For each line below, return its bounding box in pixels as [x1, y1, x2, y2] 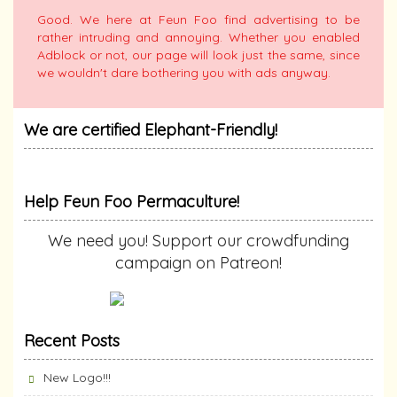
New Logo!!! [43, 370, 111, 386]
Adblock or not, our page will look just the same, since [37, 47, 360, 64]
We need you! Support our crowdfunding [48, 230, 349, 252]
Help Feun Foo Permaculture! [24, 191, 239, 213]
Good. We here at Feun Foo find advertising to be [37, 12, 360, 28]
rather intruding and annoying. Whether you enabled [37, 29, 360, 46]
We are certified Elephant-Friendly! [24, 120, 277, 141]
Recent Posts [24, 331, 120, 352]
